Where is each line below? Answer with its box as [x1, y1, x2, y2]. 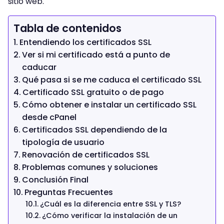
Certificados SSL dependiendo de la [22, 123, 167, 135]
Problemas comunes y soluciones [22, 161, 158, 173]
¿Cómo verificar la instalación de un [41, 210, 177, 220]
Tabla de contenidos [13, 20, 121, 35]
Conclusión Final [22, 173, 89, 185]
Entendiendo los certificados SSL [19, 36, 152, 48]
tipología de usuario [22, 136, 105, 148]
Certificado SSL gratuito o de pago [22, 86, 164, 98]
